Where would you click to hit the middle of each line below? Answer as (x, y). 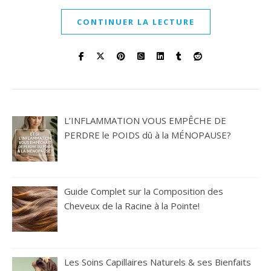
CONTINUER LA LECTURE (135, 22)
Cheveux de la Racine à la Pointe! (132, 205)
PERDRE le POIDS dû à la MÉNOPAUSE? (148, 135)
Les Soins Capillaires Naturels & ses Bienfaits (158, 262)
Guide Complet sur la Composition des (144, 191)
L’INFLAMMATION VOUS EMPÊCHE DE (145, 120)
